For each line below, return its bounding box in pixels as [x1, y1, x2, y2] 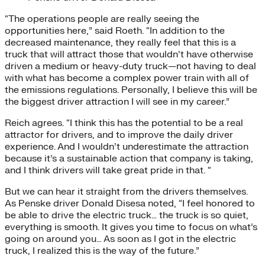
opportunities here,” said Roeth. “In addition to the [5, 25, 225, 37]
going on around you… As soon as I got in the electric [5, 233, 236, 245]
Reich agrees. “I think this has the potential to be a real [5, 117, 243, 130]
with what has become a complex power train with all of [5, 72, 249, 85]
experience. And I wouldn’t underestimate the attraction [5, 141, 248, 153]
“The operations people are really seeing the [5, 13, 199, 25]
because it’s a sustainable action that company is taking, [5, 153, 253, 165]
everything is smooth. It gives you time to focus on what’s [5, 221, 257, 234]
